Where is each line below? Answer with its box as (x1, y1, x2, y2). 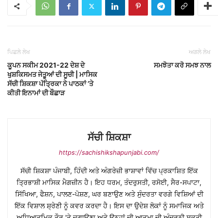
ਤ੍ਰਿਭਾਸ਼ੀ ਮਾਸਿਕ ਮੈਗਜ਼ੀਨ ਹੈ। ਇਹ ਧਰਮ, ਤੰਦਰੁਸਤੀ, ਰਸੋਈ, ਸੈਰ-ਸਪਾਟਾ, (17, 178, 201, 187)
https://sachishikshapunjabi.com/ (59, 148, 159, 157)
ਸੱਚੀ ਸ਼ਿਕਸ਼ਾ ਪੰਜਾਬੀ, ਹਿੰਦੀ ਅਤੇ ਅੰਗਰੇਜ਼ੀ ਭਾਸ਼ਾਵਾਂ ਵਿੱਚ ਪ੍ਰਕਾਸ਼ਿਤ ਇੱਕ (20, 166, 198, 175)
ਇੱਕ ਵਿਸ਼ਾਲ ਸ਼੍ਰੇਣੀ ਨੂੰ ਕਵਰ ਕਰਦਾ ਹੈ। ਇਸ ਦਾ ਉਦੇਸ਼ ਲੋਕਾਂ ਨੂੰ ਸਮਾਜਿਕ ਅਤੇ (14, 201, 204, 210)
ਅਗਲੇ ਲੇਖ (189, 48, 211, 56)
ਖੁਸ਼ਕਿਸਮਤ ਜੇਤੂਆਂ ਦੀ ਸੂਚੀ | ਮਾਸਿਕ (7, 70, 97, 79)
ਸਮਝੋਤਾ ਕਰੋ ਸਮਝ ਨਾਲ (154, 61, 211, 70)
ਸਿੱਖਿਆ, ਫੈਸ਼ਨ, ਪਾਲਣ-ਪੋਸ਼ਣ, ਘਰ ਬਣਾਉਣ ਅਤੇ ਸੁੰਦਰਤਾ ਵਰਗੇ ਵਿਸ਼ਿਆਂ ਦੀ (15, 190, 203, 199)
